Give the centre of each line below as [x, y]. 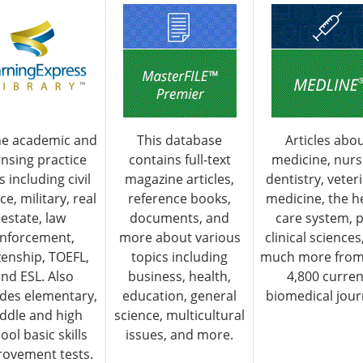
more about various [179, 238]
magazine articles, [179, 179]
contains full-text [179, 160]
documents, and [179, 218]
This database [179, 141]
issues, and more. [179, 335]
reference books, [179, 199]
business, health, [179, 277]
